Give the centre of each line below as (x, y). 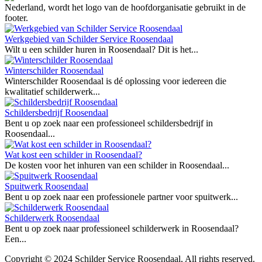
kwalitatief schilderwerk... (52, 92)
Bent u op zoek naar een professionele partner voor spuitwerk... (121, 197)
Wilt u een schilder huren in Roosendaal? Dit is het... (101, 50)
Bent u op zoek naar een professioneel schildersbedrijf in (109, 123)
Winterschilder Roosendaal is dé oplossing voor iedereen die (116, 81)
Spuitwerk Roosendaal (46, 187)
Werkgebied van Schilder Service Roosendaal (89, 39)
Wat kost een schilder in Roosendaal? (73, 155)
